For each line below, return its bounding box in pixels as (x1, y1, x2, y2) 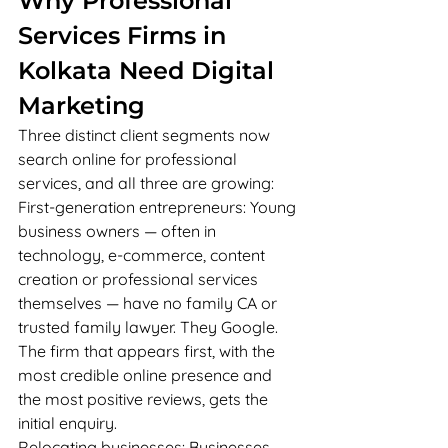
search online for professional (18, 149, 241, 169)
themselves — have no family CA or (18, 293, 281, 313)
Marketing (18, 91, 145, 120)
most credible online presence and (18, 365, 276, 385)
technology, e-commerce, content (18, 245, 269, 265)
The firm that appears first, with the (18, 341, 279, 361)
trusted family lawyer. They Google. (18, 317, 282, 337)
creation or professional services (18, 269, 262, 289)
